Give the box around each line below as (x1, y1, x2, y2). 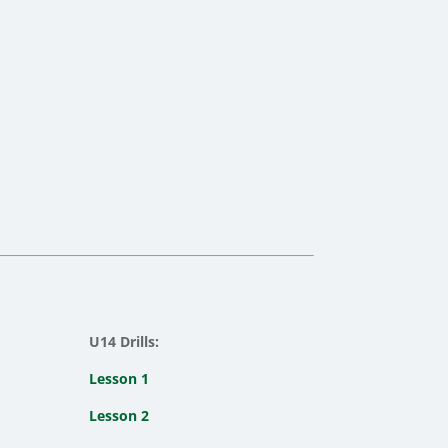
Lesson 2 (89, 405, 150, 425)
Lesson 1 (89, 368, 150, 388)
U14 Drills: (89, 331, 160, 351)
